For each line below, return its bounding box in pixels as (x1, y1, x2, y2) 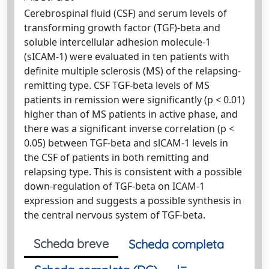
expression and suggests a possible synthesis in (24, 194, 241, 207)
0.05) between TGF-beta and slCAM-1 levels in (24, 136, 228, 150)
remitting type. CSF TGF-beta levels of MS (24, 79, 210, 92)
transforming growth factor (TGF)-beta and (24, 21, 220, 34)
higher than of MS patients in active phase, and (24, 107, 238, 121)
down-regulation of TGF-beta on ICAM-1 (24, 180, 205, 193)
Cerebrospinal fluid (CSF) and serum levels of (24, 7, 227, 20)
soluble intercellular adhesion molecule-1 (24, 35, 211, 49)
